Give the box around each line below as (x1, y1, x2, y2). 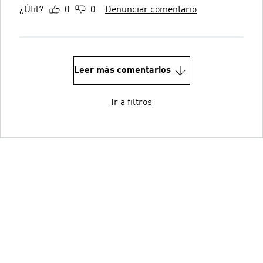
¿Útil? (19, 5, 43, 15)
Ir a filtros (111, 97, 152, 107)
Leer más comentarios (73, 65, 171, 75)
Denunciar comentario (105, 5, 197, 15)
